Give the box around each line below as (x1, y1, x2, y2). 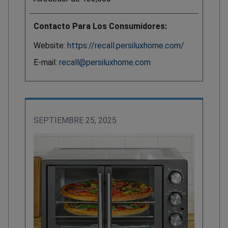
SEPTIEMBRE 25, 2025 (34, 116, 117, 126)
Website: (34, 41, 67, 51)
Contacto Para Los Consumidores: (34, 21, 167, 32)
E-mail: (34, 58, 59, 68)
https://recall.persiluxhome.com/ (67, 41, 184, 51)
